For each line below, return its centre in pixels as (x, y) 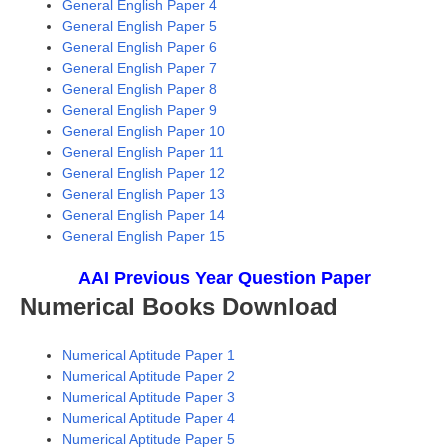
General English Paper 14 (143, 214)
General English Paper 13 (143, 193)
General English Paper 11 (143, 151)
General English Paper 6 (139, 46)
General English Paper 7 (139, 67)
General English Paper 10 (143, 130)
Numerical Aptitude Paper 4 (148, 417)
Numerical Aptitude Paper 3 (148, 396)
